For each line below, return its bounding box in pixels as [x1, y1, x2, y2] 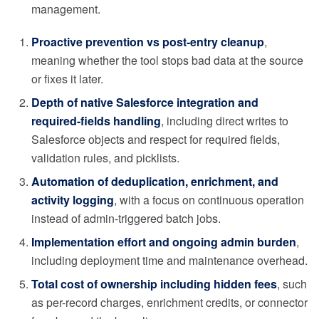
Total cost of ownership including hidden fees [31, 276, 277, 293]
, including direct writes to [161, 113, 288, 130]
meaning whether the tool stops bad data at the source [31, 52, 303, 69]
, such [277, 276, 307, 293]
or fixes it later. [31, 70, 103, 88]
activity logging [31, 192, 114, 209]
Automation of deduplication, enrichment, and [31, 173, 278, 190]
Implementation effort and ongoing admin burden [31, 234, 296, 251]
